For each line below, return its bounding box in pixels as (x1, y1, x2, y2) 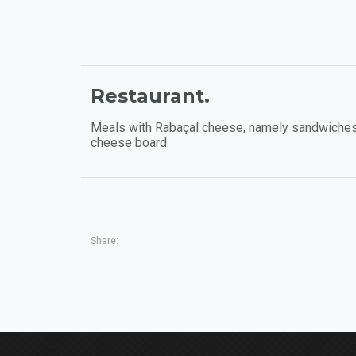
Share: (91, 234, 118, 246)
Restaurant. (91, 83, 210, 107)
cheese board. (91, 134, 169, 150)
